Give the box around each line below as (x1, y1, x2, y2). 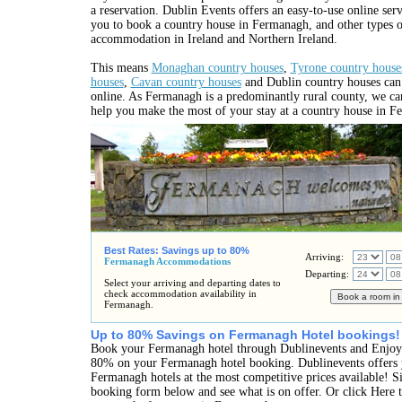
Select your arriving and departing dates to (103, 277, 281, 288)
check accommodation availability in (103, 288, 257, 299)
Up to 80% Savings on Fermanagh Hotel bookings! (90, 328, 400, 342)
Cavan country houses (130, 75, 241, 89)
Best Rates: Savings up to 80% (103, 245, 249, 256)
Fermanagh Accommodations (103, 256, 231, 267)
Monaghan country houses (151, 61, 284, 74)
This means (90, 61, 152, 74)
